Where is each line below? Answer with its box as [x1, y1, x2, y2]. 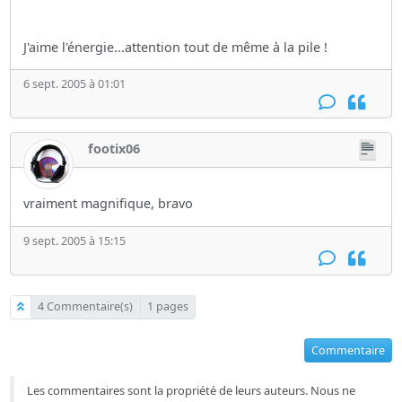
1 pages [146, 299, 188, 315]
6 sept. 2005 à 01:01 [23, 76, 127, 92]
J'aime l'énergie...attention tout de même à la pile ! [23, 38, 328, 56]
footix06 [88, 140, 141, 158]
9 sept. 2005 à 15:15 [23, 232, 127, 249]
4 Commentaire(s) [38, 299, 134, 315]
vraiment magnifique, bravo [23, 195, 194, 213]
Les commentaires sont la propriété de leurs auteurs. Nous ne [27, 382, 356, 399]
